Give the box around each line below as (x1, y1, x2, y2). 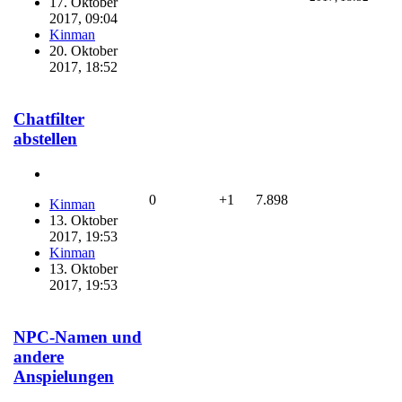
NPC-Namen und (13, 328, 142, 347)
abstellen (13, 129, 77, 149)
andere (13, 347, 64, 367)
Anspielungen (13, 367, 114, 387)
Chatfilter (13, 109, 84, 129)
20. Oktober (49, 43, 118, 59)
